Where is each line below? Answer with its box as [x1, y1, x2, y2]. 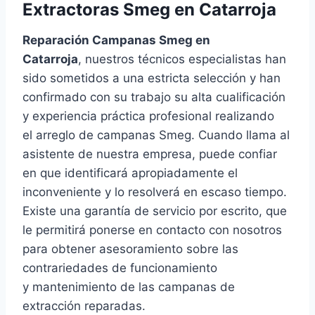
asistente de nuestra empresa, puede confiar [22, 147, 277, 162]
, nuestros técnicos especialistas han [78, 52, 286, 67]
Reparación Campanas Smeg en [22, 33, 210, 48]
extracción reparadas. [22, 299, 146, 314]
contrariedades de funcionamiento [22, 261, 217, 276]
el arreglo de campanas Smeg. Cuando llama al [22, 128, 290, 143]
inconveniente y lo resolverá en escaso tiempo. [22, 185, 287, 200]
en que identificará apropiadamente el [22, 166, 238, 181]
